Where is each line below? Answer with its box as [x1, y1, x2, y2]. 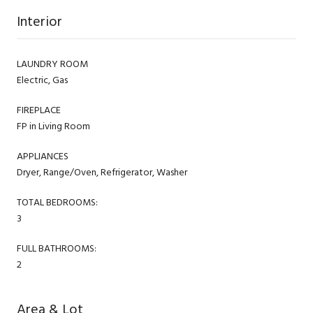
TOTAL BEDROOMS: [17, 194, 98, 210]
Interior [17, 10, 62, 33]
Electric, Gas [17, 71, 68, 88]
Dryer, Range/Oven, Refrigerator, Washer [17, 163, 187, 180]
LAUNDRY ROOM [17, 55, 88, 72]
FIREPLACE [17, 101, 61, 118]
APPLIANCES [17, 147, 68, 164]
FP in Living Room [17, 117, 90, 134]
